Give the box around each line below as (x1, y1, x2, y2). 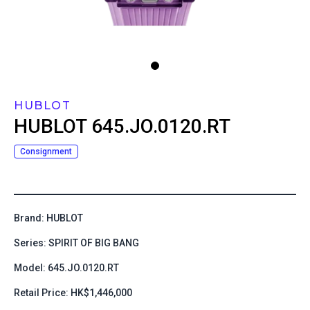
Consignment (20, 147, 72, 156)
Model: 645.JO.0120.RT (14, 262, 119, 273)
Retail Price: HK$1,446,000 (14, 287, 132, 298)
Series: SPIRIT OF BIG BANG (14, 237, 139, 248)
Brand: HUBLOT (14, 212, 83, 224)
